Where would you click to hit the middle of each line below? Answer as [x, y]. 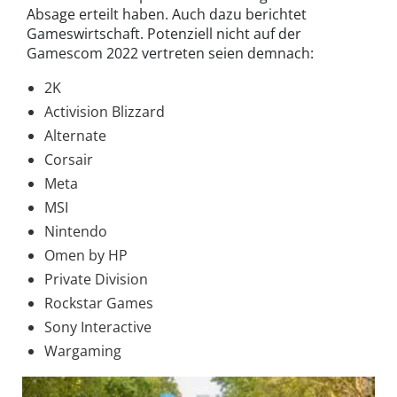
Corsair [69, 160]
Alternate [75, 136]
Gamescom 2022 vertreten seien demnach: [170, 54]
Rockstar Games [99, 304]
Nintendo [76, 232]
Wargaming [83, 351]
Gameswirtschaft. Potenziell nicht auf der [164, 34]
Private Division [96, 280]
